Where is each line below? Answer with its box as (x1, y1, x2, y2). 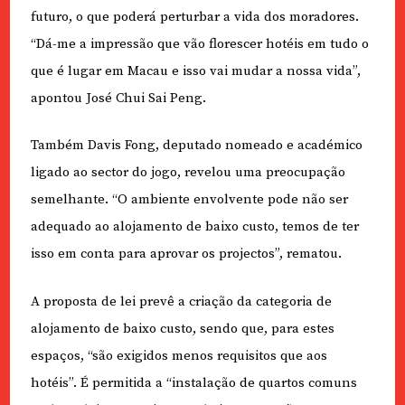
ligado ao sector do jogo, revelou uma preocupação (30, 164, 345, 182)
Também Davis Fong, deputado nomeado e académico (30, 137, 363, 155)
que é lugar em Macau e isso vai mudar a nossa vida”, (30, 61, 361, 80)
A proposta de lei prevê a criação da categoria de (30, 292, 332, 310)
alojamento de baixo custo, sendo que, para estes (30, 319, 334, 337)
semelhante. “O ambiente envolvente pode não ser (30, 191, 348, 209)
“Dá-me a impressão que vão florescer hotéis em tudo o (30, 34, 369, 52)
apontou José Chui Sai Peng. (30, 89, 206, 107)
